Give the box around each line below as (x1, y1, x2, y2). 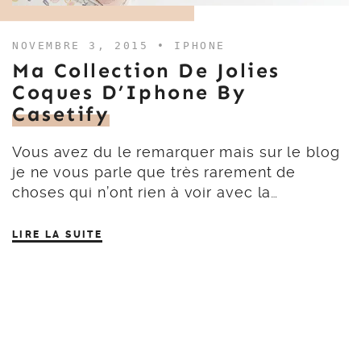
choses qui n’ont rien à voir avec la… (12, 184, 279, 201)
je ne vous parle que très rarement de (12, 164, 297, 180)
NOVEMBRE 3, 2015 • (12, 39, 175, 52)
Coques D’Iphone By (12, 81, 247, 105)
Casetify (12, 102, 110, 127)
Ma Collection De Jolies (12, 59, 280, 83)
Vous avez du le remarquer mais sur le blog (12, 143, 340, 160)
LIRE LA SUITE (12, 229, 103, 240)
